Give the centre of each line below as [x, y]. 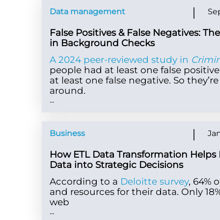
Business [68, 134]
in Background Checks [102, 43]
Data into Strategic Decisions [117, 165]
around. [68, 91]
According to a [85, 182]
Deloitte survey [155, 182]
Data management [88, 12]
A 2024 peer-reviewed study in [121, 60]
